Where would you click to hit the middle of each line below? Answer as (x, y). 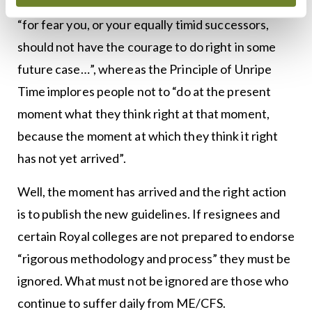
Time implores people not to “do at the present (144, 91)
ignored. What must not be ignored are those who (153, 281)
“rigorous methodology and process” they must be (154, 258)
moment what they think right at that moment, (143, 114)
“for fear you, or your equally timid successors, (143, 24)
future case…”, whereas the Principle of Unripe (145, 69)
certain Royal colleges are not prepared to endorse (156, 236)
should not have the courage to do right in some (147, 47)
